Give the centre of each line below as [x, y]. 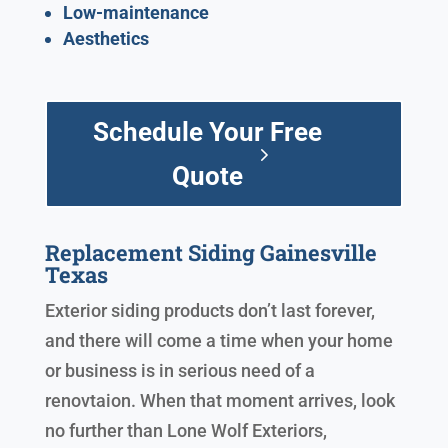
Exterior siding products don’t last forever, [209, 311]
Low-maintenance [135, 13]
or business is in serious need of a [179, 371]
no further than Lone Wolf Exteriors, [185, 431]
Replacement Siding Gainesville [210, 253]
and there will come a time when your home [218, 341]
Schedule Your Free [207, 132]
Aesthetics [105, 39]
